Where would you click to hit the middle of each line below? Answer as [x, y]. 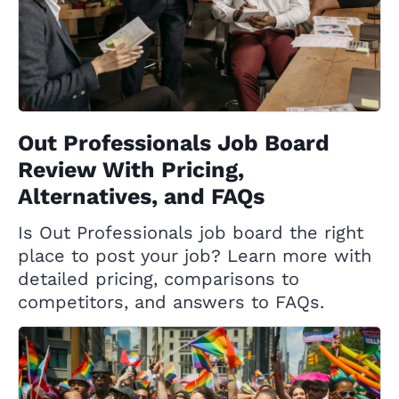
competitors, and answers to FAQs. [171, 301]
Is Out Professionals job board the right [191, 232]
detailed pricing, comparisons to [159, 278]
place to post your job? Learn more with [195, 255]
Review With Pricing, [131, 169]
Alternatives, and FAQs [141, 196]
